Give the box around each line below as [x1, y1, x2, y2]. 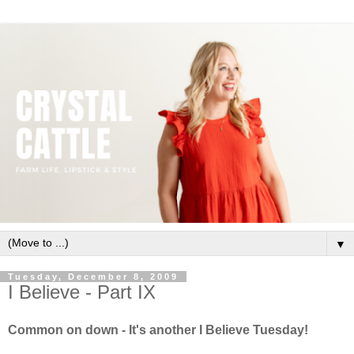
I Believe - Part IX [8, 281, 156, 303]
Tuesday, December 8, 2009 [8, 272, 179, 281]
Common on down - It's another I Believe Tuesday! [8, 322, 308, 337]
